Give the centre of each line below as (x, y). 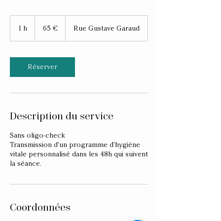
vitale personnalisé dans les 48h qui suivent (79, 154)
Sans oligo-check (37, 135)
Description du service (62, 116)
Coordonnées (40, 207)
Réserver (42, 67)
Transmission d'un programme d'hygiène (75, 145)
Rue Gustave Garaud (107, 28)
